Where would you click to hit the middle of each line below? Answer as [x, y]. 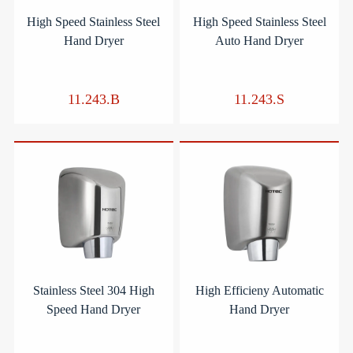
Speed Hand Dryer [94, 309]
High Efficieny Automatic [259, 290]
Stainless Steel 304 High [93, 290]
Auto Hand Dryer [260, 40]
